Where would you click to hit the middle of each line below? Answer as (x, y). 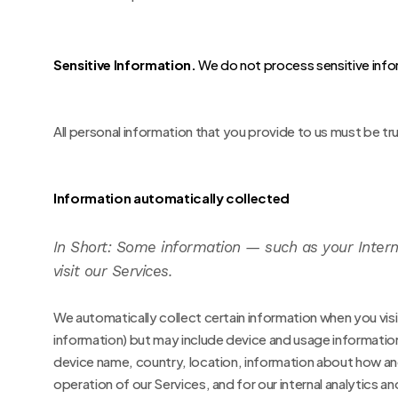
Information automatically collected (172, 198)
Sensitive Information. (125, 64)
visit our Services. (113, 271)
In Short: (83, 247)
